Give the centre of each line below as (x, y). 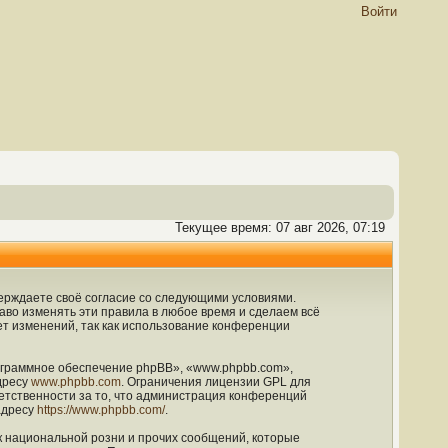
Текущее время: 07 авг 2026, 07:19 (280, 227)
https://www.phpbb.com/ (100, 410)
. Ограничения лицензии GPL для (215, 382)
